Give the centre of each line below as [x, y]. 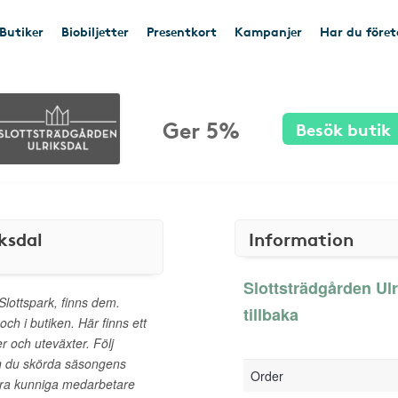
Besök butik [343, 128]
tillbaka [271, 314]
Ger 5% [201, 128]
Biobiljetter [95, 31]
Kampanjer [268, 31]
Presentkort [182, 31]
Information [301, 238]
